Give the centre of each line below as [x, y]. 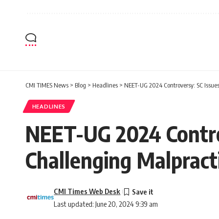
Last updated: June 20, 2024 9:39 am [106, 204]
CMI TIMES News [47, 85]
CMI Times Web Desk [87, 191]
